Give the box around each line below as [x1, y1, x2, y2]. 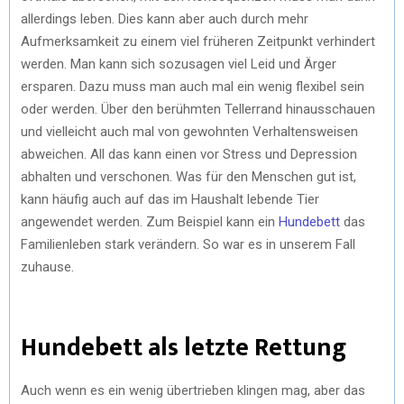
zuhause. [21, 258, 74, 275]
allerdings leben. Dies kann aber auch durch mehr [21, 10, 308, 27]
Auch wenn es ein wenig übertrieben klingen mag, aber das [21, 381, 365, 399]
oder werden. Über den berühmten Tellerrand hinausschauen [21, 100, 375, 117]
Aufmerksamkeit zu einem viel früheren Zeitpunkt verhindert [21, 32, 375, 50]
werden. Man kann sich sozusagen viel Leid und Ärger [21, 55, 336, 72]
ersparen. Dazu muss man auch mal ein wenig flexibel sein [21, 78, 364, 95]
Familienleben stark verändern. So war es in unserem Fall [21, 235, 355, 252]
